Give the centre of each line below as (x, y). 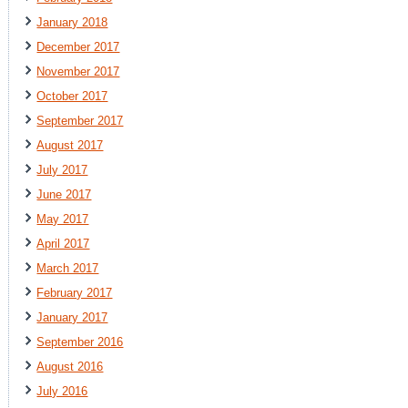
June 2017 (64, 194)
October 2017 (72, 96)
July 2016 (62, 391)
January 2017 (72, 317)
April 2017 (63, 243)
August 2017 (70, 145)
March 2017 (68, 268)
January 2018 (72, 22)
